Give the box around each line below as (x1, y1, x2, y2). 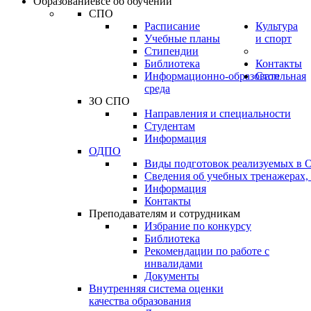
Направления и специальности (144, 108, 291, 119)
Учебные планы (144, 33, 220, 44)
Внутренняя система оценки (89, 283, 224, 294)
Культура (255, 20, 298, 32)
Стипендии (144, 45, 199, 57)
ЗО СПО (89, 95, 130, 107)
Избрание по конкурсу (144, 220, 251, 232)
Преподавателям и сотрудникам (89, 208, 240, 219)
